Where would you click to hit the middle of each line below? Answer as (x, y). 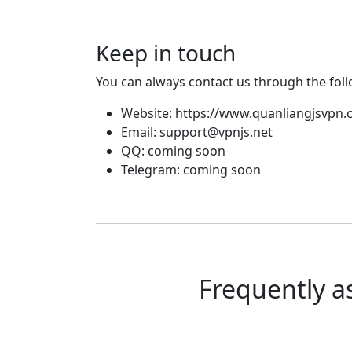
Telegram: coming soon (191, 170)
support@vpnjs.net (216, 132)
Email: (140, 132)
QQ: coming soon (173, 151)
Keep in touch (166, 53)
